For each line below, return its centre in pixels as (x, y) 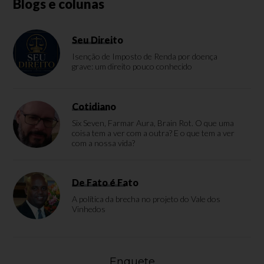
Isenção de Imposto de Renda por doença (145, 56)
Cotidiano (94, 106)
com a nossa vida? (104, 143)
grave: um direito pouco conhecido (132, 66)
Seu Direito (98, 39)
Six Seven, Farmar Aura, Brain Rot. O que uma (153, 123)
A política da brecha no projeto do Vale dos (146, 199)
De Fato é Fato (105, 182)
